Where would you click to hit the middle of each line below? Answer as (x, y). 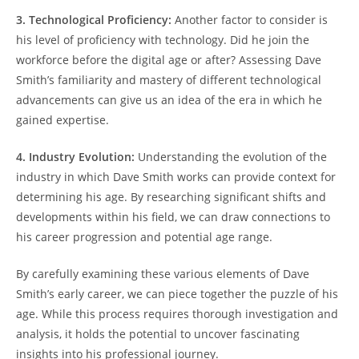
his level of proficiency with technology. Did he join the (163, 39)
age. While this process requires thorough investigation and (177, 313)
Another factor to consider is (250, 19)
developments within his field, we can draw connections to (173, 216)
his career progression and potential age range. (144, 236)
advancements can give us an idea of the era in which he (169, 99)
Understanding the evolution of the (231, 156)
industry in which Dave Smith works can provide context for (176, 176)
